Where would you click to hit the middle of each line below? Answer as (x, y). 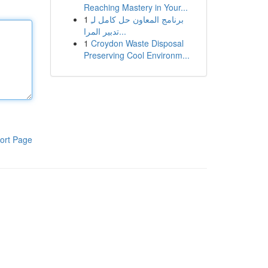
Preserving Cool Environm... (136, 55)
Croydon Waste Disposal (137, 43)
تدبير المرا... (122, 31)
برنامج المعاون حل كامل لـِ (137, 19)
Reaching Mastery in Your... (135, 7)
